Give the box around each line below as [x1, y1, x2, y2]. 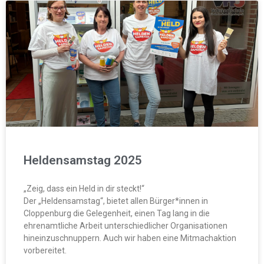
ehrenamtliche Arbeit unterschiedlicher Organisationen [24, 220, 227, 230]
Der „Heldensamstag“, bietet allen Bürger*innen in [24, 196, 208, 206]
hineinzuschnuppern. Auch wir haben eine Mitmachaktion [24, 233, 236, 243]
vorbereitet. [24, 245, 67, 255]
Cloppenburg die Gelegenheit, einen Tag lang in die [24, 208, 210, 218]
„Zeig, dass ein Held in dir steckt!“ [24, 183, 144, 193]
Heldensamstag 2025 [24, 153, 142, 167]
